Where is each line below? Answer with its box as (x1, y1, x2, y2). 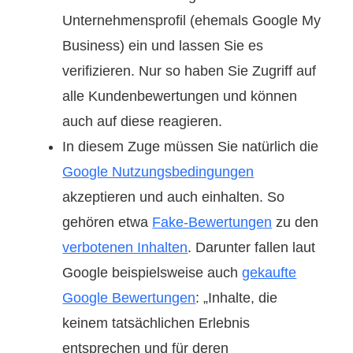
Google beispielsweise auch (62, 264, 243, 281)
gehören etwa (62, 214, 153, 230)
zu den (272, 214, 319, 230)
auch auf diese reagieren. (62, 113, 223, 129)
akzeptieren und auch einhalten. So (62, 188, 285, 205)
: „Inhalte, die (195, 289, 278, 306)
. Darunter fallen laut (188, 239, 316, 255)
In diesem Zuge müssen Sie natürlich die (62, 138, 319, 154)
